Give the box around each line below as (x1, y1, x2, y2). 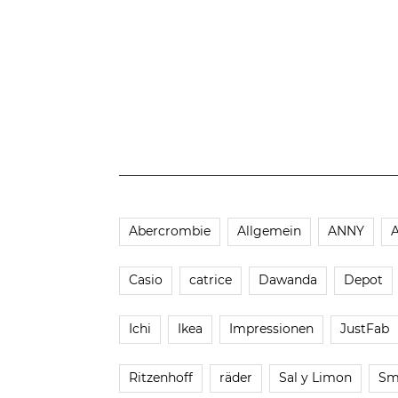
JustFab (339, 320, 389, 337)
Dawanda (258, 271, 317, 288)
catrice (188, 271, 232, 288)
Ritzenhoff (128, 369, 193, 386)
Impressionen (228, 320, 314, 337)
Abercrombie (128, 222, 211, 239)
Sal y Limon (278, 369, 352, 386)
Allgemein (236, 222, 301, 239)
